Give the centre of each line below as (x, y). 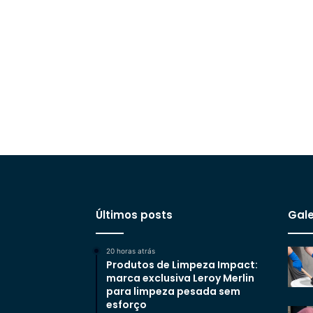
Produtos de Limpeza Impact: (182, 265)
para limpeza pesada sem (173, 292)
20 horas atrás (131, 251)
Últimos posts (134, 215)
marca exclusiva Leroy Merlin (180, 278)
